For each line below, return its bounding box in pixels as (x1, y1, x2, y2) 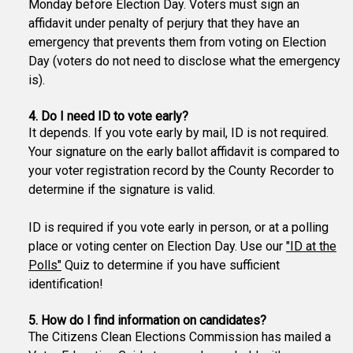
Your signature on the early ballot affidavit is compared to (28, 144, 340, 159)
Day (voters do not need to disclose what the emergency (28, 54, 340, 69)
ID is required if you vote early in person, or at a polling (28, 220, 329, 235)
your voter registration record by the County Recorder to (28, 163, 334, 178)
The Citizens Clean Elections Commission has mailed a (28, 329, 331, 344)
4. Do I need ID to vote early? (28, 109, 188, 124)
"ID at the (286, 239, 336, 254)
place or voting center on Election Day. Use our (28, 239, 286, 254)
